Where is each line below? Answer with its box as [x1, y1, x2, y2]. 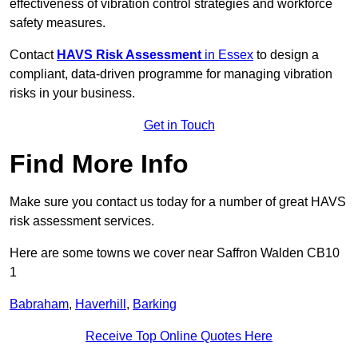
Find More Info [10, 149, 189, 179]
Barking [133, 297, 177, 312]
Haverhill [75, 297, 126, 312]
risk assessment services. [10, 214, 154, 229]
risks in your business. [10, 86, 135, 101]
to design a [253, 48, 319, 62]
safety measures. [10, 16, 105, 30]
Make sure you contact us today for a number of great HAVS [10, 195, 346, 209]
